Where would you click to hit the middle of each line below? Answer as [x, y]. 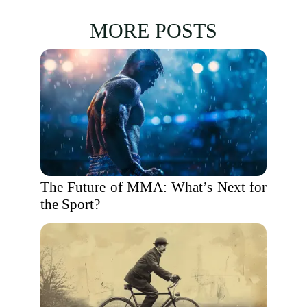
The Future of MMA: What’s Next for [153, 187]
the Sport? [70, 204]
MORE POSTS [153, 30]
